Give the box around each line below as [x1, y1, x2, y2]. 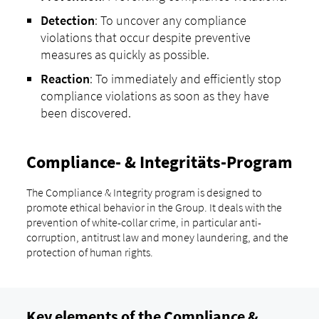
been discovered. [40, 104, 131, 121]
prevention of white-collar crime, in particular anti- [26, 215, 261, 230]
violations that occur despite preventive [40, 28, 251, 46]
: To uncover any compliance [94, 11, 246, 28]
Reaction [40, 70, 90, 87]
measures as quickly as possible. [40, 46, 209, 63]
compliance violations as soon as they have [40, 87, 269, 104]
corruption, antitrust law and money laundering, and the [26, 230, 288, 245]
